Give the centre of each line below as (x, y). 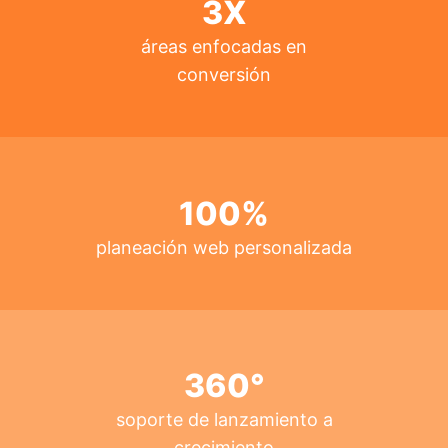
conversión (224, 75)
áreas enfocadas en (224, 47)
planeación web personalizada (224, 247)
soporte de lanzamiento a (224, 420)
